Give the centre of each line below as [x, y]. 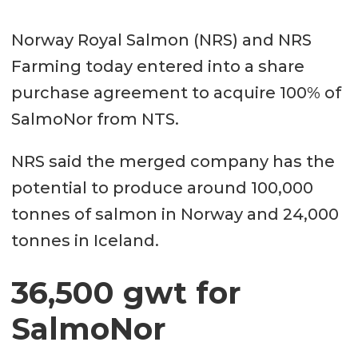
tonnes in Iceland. [85, 241]
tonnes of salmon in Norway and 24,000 [175, 215]
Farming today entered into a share [157, 67]
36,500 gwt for [125, 293]
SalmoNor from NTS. [95, 119]
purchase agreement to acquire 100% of [176, 93]
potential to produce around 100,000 [162, 188]
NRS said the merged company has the [173, 162]
